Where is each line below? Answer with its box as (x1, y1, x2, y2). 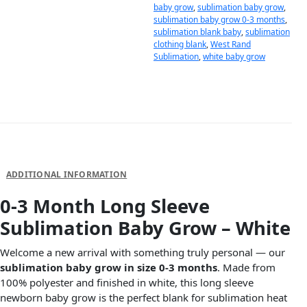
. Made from (217, 260, 275, 274)
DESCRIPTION (6, 148, 66, 160)
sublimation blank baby (153, 26, 241, 38)
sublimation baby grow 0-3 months (153, 14, 285, 26)
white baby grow (203, 51, 265, 63)
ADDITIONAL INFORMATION (6, 169, 127, 181)
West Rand (210, 38, 251, 51)
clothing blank (153, 38, 206, 51)
